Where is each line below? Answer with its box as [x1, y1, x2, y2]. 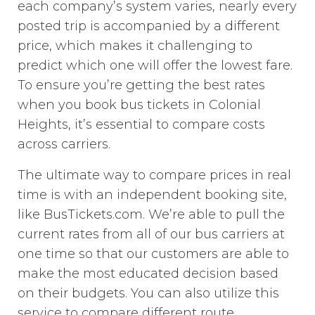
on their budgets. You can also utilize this [18, 285, 280, 301]
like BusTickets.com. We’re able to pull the [18, 206, 285, 222]
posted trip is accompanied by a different [18, 18, 281, 34]
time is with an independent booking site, [18, 186, 288, 202]
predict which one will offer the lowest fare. [18, 57, 293, 73]
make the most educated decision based [18, 265, 279, 281]
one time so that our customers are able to [18, 245, 290, 262]
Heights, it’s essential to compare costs [18, 116, 266, 132]
